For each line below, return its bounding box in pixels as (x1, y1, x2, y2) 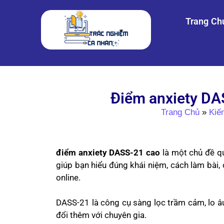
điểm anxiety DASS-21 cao (56, 147, 160, 157)
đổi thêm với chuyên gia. (56, 210, 146, 220)
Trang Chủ (161, 107, 199, 117)
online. (56, 172, 80, 182)
